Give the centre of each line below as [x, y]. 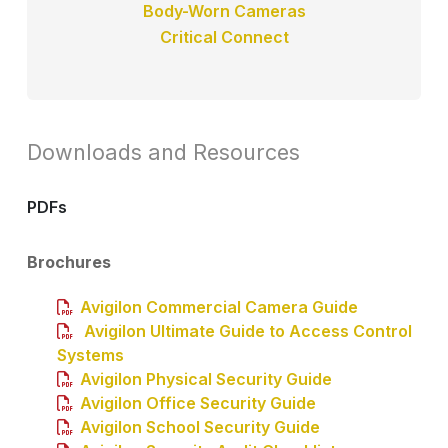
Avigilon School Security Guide [200, 426]
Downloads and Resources [163, 151]
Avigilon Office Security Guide [198, 402]
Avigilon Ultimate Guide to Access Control [246, 330]
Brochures [69, 261]
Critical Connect [224, 36]
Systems [90, 354]
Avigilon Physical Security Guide [206, 378]
